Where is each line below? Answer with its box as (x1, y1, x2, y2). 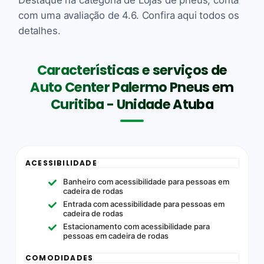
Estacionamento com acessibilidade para (63, 221, 210, 231)
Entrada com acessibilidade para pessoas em (63, 199, 225, 209)
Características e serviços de (37, 60, 227, 80)
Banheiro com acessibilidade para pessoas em (63, 176, 229, 186)
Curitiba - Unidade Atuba (51, 94, 213, 114)
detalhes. (18, 24, 61, 37)
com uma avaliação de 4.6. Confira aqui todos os (18, 9, 240, 21)
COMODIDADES (25, 252, 94, 263)
